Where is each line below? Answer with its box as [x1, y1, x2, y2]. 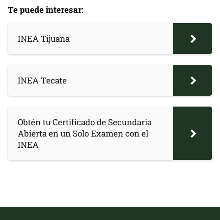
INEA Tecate [18, 75, 67, 86]
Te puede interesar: [8, 4, 83, 15]
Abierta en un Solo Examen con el [18, 128, 148, 139]
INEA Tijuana [18, 33, 70, 44]
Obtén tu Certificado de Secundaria [18, 116, 152, 128]
